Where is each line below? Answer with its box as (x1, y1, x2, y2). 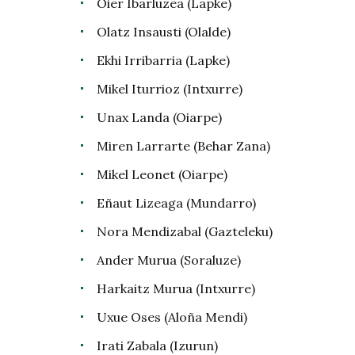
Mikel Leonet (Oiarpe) (97, 166, 227, 182)
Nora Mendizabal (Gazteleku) (97, 223, 273, 239)
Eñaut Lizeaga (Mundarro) (97, 195, 256, 211)
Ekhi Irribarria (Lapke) (97, 52, 230, 68)
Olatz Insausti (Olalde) (97, 24, 231, 40)
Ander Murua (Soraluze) (97, 252, 241, 268)
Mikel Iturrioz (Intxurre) (97, 81, 242, 97)
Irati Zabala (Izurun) (97, 338, 218, 353)
